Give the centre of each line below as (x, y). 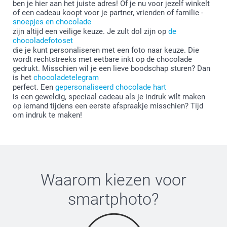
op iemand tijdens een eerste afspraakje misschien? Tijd (108, 106)
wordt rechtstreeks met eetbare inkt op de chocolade (102, 60)
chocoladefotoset (43, 41)
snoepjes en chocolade (52, 22)
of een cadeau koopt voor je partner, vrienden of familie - (108, 13)
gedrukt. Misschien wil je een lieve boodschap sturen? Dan (111, 69)
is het (23, 78)
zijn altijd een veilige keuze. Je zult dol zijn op (90, 32)
